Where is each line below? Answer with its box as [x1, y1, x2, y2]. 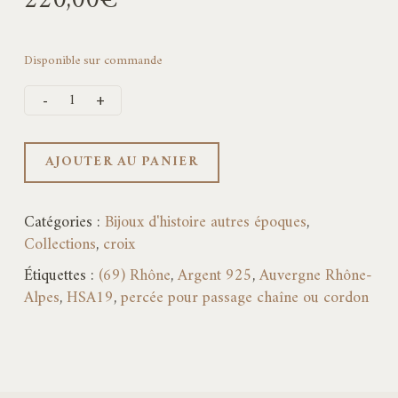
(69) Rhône [98, 261, 171, 290]
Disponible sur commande [23, 48, 162, 72]
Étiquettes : [23, 261, 99, 290]
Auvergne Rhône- [259, 261, 372, 290]
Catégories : [23, 208, 105, 236]
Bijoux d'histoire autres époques [104, 208, 306, 236]
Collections [23, 230, 96, 259]
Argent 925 [177, 261, 252, 290]
